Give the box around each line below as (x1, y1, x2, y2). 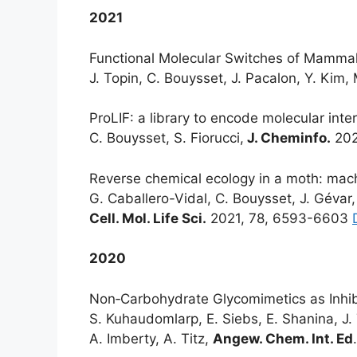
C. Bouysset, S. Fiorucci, (89, 130, 244, 146)
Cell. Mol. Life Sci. (89, 210, 206, 226)
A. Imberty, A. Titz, (89, 330, 213, 347)
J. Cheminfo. (244, 130, 331, 146)
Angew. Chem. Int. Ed (213, 330, 353, 347)
